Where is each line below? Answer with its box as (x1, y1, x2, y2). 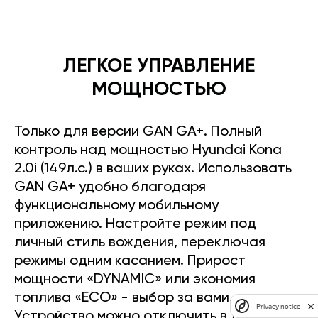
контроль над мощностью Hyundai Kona (14, 143, 282, 158)
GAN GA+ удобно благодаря (14, 180, 206, 195)
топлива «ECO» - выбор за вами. (14, 291, 233, 306)
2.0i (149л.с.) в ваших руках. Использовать (14, 162, 292, 177)
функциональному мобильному (14, 199, 219, 214)
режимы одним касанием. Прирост (14, 254, 246, 269)
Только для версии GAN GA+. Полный (14, 125, 262, 140)
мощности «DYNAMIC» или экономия (14, 273, 256, 287)
